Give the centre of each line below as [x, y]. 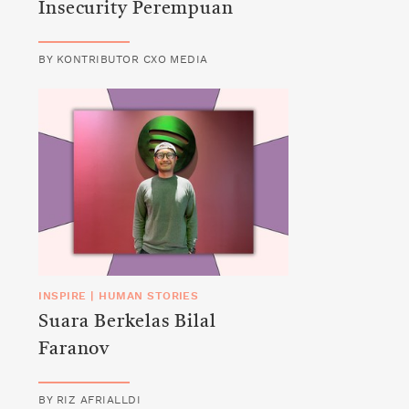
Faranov [74, 350]
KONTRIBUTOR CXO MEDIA [132, 60]
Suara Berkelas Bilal [127, 323]
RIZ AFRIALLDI [99, 400]
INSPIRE [63, 296]
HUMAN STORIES [149, 296]
